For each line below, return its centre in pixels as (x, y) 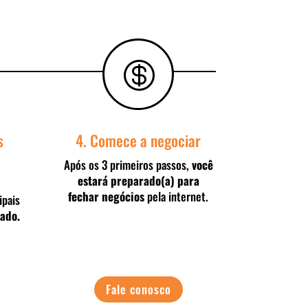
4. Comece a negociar (139, 140)
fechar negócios (107, 196)
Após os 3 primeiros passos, (128, 164)
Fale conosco (138, 289)
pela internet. (177, 196)
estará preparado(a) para (138, 180)
